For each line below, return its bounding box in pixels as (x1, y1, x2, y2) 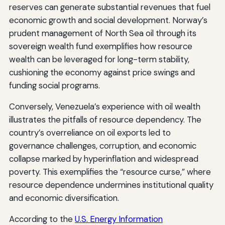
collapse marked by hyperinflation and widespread (9, 153, 198, 164)
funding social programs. (9, 79, 100, 91)
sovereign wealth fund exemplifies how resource (9, 40, 192, 52)
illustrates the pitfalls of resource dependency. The (9, 114, 201, 125)
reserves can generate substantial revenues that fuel (9, 1, 210, 13)
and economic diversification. (9, 192, 119, 203)
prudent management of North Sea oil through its (9, 27, 196, 39)
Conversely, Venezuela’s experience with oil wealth (9, 100, 200, 112)
